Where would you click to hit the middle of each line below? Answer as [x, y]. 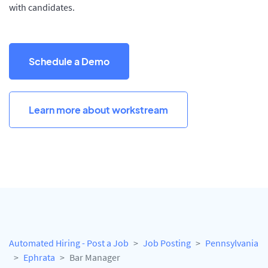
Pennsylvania [232, 243]
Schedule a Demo [69, 61]
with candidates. [42, 7]
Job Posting [167, 243]
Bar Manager [95, 258]
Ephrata [39, 258]
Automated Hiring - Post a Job [69, 243]
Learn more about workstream [98, 109]
